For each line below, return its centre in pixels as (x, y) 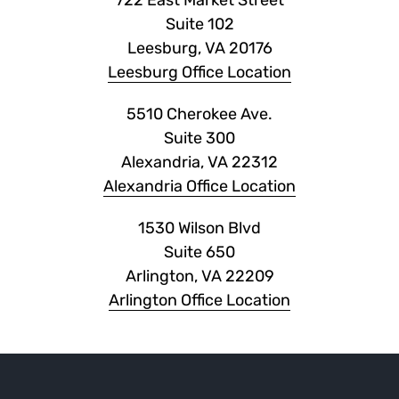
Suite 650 (199, 252)
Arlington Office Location (199, 301)
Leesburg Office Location (199, 73)
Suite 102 (199, 24)
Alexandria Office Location (199, 187)
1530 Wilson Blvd (199, 228)
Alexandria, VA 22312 (199, 163)
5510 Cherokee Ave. (199, 114)
